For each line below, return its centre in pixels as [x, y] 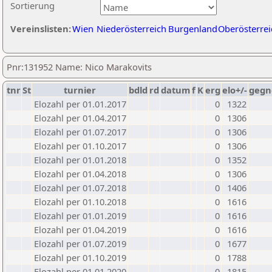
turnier [80, 90]
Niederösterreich [131, 29]
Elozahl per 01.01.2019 [80, 216]
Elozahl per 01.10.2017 [80, 146]
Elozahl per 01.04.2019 [80, 229]
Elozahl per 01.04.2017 [80, 118]
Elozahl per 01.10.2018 [80, 202]
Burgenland [193, 29]
